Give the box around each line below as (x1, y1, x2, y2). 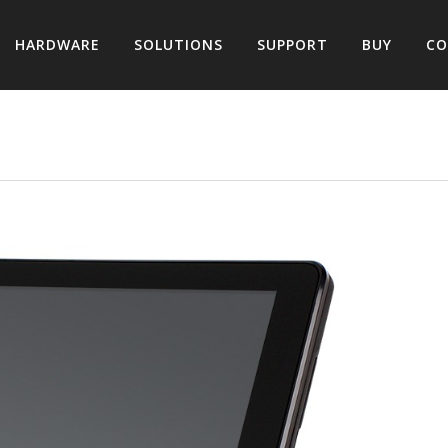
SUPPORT (257, 35, 328, 54)
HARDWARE (15, 35, 100, 54)
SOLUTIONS (134, 35, 223, 54)
